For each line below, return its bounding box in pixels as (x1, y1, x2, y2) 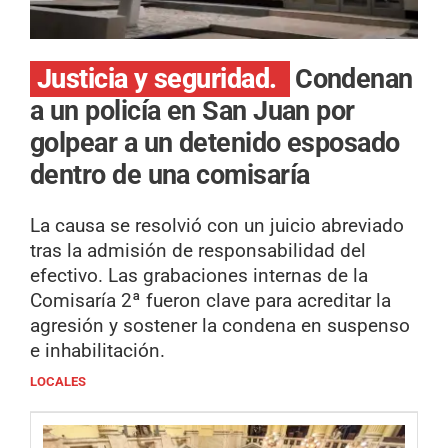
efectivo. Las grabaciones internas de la (30, 264, 368, 288)
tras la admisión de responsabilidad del (30, 239, 366, 263)
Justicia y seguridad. (37, 62, 284, 95)
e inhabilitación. (30, 339, 165, 363)
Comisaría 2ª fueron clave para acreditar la (30, 289, 391, 313)
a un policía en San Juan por (30, 94, 355, 127)
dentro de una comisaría (30, 158, 310, 191)
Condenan (295, 62, 413, 95)
